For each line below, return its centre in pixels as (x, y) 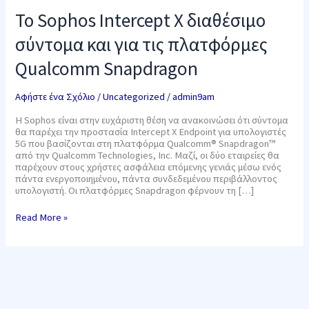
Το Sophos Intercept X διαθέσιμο (141, 20)
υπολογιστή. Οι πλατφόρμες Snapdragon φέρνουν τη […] (135, 190)
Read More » (42, 217)
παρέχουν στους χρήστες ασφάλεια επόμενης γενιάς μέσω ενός (149, 167)
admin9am (194, 97)
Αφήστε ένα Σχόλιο (56, 97)
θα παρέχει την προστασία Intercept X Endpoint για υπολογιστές (151, 131)
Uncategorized (134, 97)
